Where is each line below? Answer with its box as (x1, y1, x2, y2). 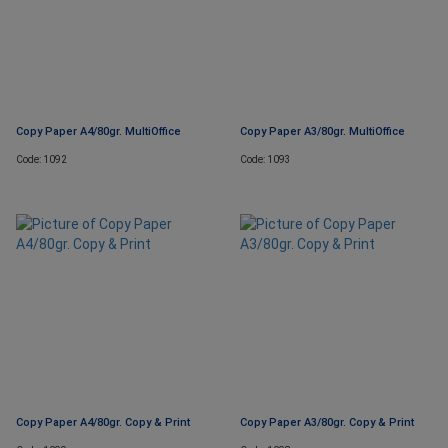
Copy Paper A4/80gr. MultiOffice (16, 125, 181, 139)
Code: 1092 (16, 154, 67, 166)
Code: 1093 (240, 154, 291, 166)
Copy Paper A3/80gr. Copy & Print (240, 416, 414, 430)
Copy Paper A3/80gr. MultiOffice (240, 125, 405, 139)
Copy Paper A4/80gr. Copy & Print (16, 416, 190, 430)
